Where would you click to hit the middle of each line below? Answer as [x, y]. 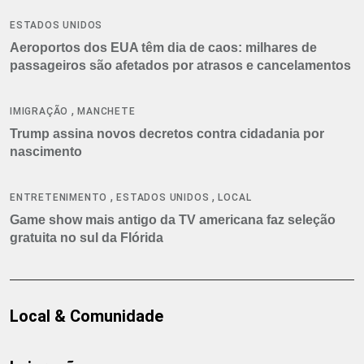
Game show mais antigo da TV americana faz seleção [173, 219]
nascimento [46, 151]
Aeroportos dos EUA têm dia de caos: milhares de [163, 47]
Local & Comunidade [87, 316]
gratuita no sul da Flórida [87, 237]
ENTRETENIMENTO [59, 197]
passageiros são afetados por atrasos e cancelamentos [180, 65]
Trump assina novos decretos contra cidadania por [167, 133]
